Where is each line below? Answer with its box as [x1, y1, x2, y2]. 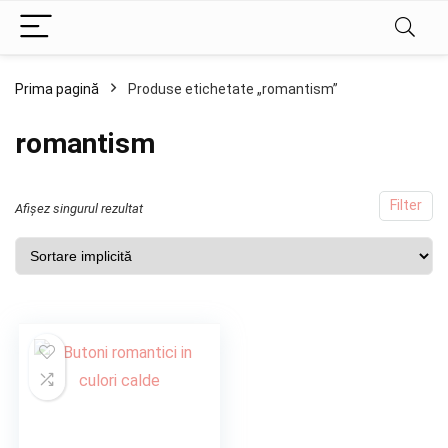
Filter [390, 197, 422, 214]
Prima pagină [15, 81, 99, 97]
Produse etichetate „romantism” [128, 81, 338, 97]
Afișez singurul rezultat [15, 201, 143, 216]
